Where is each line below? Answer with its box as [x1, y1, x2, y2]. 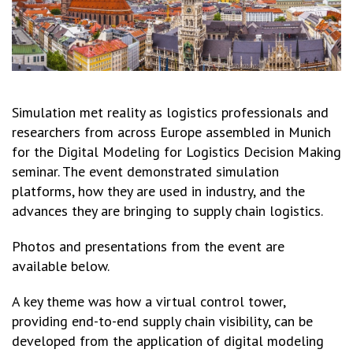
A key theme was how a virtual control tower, [12, 292, 285, 311]
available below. [12, 257, 110, 276]
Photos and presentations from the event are [12, 237, 284, 256]
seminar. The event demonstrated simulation [12, 162, 279, 181]
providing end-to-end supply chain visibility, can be [12, 312, 313, 331]
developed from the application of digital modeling [12, 332, 324, 351]
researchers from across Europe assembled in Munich [12, 123, 331, 142]
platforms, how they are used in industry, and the [12, 182, 305, 201]
